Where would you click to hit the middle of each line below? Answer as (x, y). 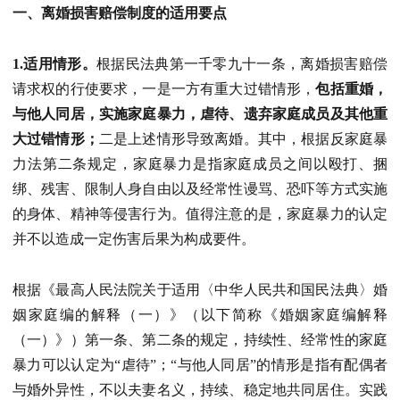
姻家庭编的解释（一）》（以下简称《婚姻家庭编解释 (200, 314)
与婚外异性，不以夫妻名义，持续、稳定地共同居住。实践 (200, 389)
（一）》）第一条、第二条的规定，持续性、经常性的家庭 (200, 339)
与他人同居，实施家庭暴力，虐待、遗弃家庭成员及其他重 (200, 113)
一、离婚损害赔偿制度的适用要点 (120, 12)
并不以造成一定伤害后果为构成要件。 (134, 238)
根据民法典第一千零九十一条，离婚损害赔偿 (242, 63)
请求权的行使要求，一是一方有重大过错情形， (164, 88)
